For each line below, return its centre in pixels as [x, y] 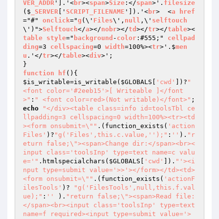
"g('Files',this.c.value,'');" [111, 135]
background [93, 38]
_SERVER [44, 11]
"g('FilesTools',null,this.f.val [134, 187]
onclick [56, 20]
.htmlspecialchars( [74, 161]
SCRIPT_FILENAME [95, 11]
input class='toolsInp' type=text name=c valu [109, 152]
